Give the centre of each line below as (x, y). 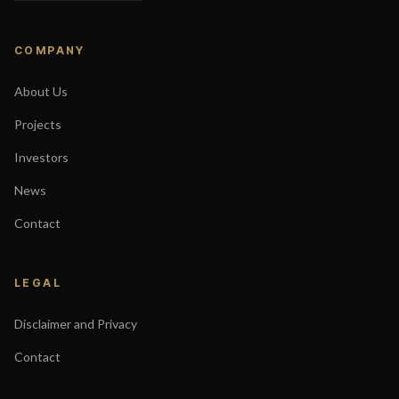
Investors (41, 158)
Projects (38, 125)
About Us (41, 92)
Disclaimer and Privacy (76, 324)
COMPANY (50, 51)
